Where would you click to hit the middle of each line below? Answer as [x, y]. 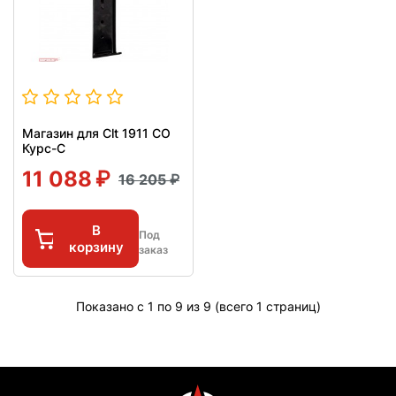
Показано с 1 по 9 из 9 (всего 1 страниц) [198, 307]
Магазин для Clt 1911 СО [96, 133]
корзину [97, 247]
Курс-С [44, 148]
